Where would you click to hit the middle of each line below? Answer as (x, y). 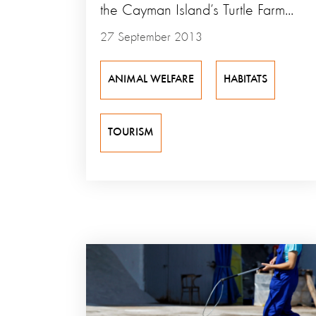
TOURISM (131, 133)
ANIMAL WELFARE (151, 80)
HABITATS (245, 80)
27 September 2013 (151, 38)
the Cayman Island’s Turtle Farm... (197, 11)
